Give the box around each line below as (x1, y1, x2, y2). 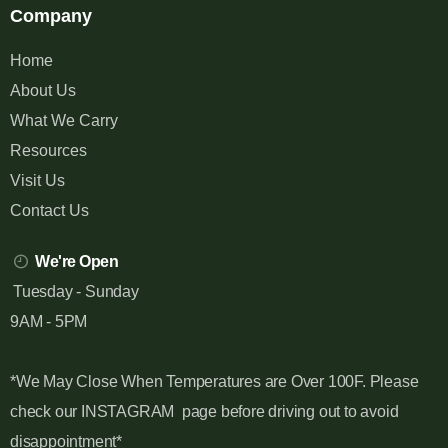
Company (10, 6, 92, 27)
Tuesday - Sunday (13, 283, 139, 301)
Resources (10, 142, 87, 160)
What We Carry (10, 112, 118, 130)
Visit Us (10, 172, 65, 190)
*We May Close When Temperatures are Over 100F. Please (10, 373, 419, 391)
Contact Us (10, 202, 89, 220)
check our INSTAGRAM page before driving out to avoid (10, 403, 399, 421)
